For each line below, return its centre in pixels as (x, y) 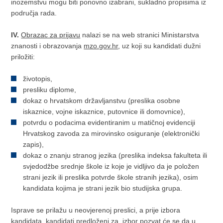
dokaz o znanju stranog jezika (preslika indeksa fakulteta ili (115, 155)
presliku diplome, (50, 90)
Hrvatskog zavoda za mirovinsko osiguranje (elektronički (111, 133)
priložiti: (23, 57)
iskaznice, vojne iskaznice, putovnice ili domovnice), (104, 111)
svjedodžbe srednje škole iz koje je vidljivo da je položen (111, 166)
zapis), (35, 144)
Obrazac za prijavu (51, 35)
